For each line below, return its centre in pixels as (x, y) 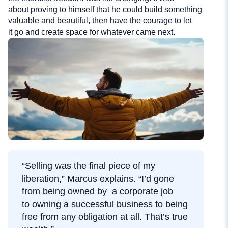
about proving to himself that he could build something (105, 10)
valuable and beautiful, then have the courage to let (100, 21)
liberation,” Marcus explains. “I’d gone (98, 179)
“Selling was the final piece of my (89, 166)
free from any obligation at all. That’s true (105, 217)
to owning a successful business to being (105, 204)
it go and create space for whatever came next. (92, 32)
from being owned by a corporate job (97, 192)
